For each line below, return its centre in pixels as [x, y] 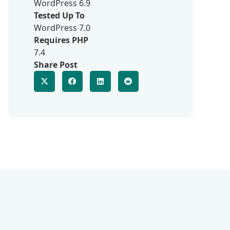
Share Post [56, 65]
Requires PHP [61, 40]
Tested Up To [59, 15]
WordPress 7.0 [62, 28]
